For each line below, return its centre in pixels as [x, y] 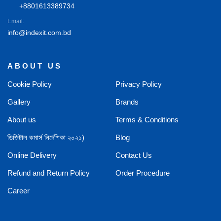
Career [18, 191]
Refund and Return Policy [49, 173]
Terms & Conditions [147, 120]
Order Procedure [143, 173]
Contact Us [134, 155]
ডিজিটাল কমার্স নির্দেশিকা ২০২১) [46, 137]
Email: [16, 21]
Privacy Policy [139, 84]
